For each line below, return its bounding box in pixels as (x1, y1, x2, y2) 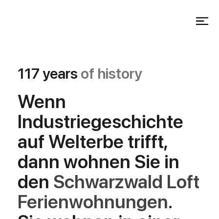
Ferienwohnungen (18, 191, 169, 213)
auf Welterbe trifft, (18, 131, 168, 153)
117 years (18, 65, 81, 83)
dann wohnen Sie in (18, 151, 180, 173)
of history (81, 65, 143, 83)
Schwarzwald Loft (53, 171, 200, 193)
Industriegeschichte (18, 110, 184, 133)
